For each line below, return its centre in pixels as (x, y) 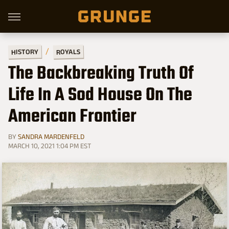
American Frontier (72, 117)
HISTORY (25, 52)
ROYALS (68, 52)
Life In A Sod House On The (100, 96)
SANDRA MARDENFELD (51, 136)
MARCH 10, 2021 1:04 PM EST (50, 146)
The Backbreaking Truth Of (101, 74)
